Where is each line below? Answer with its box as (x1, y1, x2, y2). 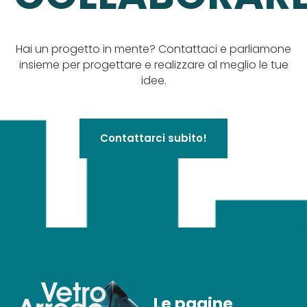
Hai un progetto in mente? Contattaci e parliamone (16, 40, 291, 57)
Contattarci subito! (100, 130, 207, 145)
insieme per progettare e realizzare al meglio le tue (19, 56, 288, 73)
